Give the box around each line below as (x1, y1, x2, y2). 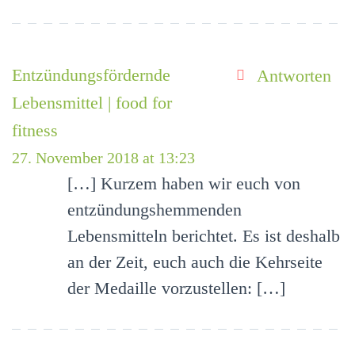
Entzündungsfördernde (12, 65, 170, 86)
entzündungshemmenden (67, 200, 242, 220)
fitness (12, 120, 58, 141)
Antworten (256, 65, 331, 86)
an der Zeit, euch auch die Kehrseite (67, 252, 323, 273)
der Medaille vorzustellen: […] (67, 278, 285, 299)
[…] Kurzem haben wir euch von (67, 174, 300, 194)
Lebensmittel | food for (12, 93, 172, 113)
